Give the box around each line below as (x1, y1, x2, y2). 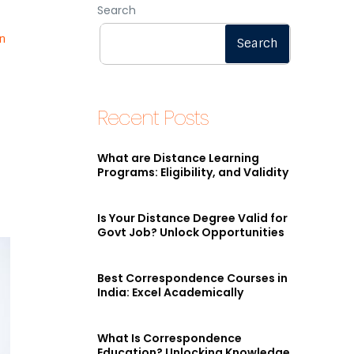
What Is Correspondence (97, 330, 243, 347)
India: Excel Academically (97, 284, 244, 301)
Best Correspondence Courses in (97, 270, 288, 287)
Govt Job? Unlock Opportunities (97, 224, 285, 241)
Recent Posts (97, 104, 209, 132)
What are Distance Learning (97, 150, 260, 167)
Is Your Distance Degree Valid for (97, 210, 288, 227)
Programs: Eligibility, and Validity (97, 164, 289, 181)
